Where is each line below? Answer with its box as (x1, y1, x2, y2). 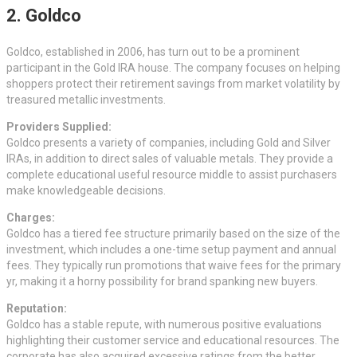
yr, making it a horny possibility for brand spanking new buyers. (6, 275, 318, 288)
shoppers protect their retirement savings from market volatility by (6, 77, 340, 91)
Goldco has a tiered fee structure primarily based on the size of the (6, 227, 340, 241)
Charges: (6, 211, 55, 225)
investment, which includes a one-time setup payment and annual (6, 243, 336, 257)
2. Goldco (6, 6, 81, 26)
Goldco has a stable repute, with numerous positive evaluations (6, 318, 322, 331)
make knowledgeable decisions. (6, 184, 166, 198)
